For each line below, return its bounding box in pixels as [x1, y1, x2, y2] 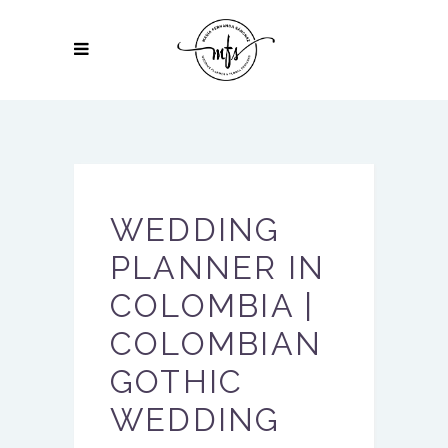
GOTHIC [110, 363, 244, 400]
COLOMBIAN [110, 325, 323, 362]
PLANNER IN [110, 249, 326, 286]
